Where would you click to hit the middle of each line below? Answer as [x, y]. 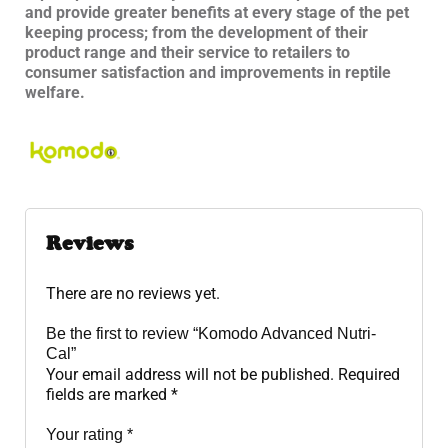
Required [369, 374]
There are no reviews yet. [133, 293]
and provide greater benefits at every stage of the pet [217, 12]
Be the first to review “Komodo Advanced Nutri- [211, 333]
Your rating [86, 434]
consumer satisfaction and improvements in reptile [208, 72]
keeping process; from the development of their [196, 32]
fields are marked [108, 394]
